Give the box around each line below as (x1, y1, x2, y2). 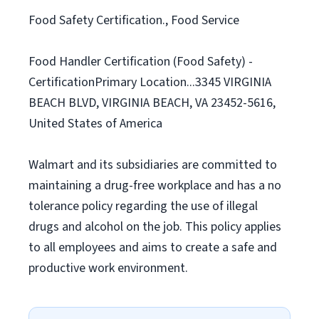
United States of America (28, 115, 162, 132)
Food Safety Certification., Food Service (28, 11, 239, 29)
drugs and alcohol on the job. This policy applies (28, 218, 281, 236)
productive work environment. (28, 259, 188, 277)
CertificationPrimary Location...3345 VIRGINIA (28, 73, 271, 91)
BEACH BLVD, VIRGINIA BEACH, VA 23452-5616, (28, 94, 276, 112)
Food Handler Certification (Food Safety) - (28, 53, 253, 70)
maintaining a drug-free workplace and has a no (28, 177, 281, 194)
